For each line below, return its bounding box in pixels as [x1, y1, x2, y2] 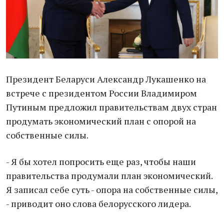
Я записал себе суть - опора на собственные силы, [6, 183, 217, 195]
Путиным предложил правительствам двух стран [6, 101, 217, 113]
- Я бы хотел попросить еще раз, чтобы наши [6, 155, 196, 167]
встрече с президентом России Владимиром [6, 87, 197, 99]
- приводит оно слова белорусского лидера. [6, 197, 191, 209]
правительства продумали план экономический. [6, 169, 212, 181]
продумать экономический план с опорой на [6, 115, 196, 127]
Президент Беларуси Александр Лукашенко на [6, 73, 206, 85]
